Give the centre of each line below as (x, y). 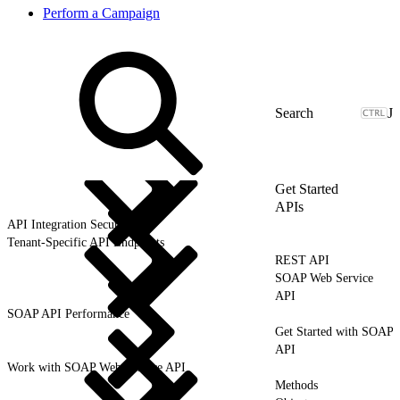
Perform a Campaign (101, 12)
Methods (296, 385)
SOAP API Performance (68, 313)
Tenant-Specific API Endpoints (86, 242)
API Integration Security (70, 224)
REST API (302, 260)
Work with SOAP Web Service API (96, 367)
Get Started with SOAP (334, 331)
